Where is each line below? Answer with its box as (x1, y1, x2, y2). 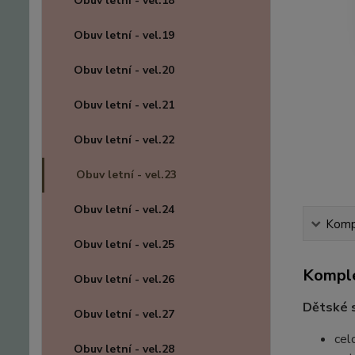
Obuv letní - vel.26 (74, 272, 174, 288)
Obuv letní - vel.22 (74, 132, 174, 148)
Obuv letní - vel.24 (74, 202, 174, 218)
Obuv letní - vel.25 (74, 237, 174, 253)
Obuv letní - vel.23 (76, 167, 177, 183)
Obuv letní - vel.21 (74, 97, 174, 113)
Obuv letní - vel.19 (74, 28, 174, 44)
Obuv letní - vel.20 (74, 63, 174, 78)
